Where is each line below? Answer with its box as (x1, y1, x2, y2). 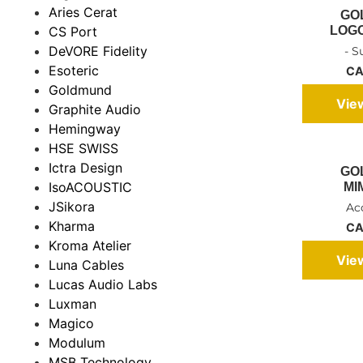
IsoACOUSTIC (49, 178, 132, 195)
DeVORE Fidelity (49, 42, 147, 59)
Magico (49, 314, 94, 331)
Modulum (49, 334, 105, 351)
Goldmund (49, 81, 112, 98)
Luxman (49, 295, 96, 312)
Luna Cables (49, 256, 124, 273)
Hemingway (49, 120, 121, 137)
